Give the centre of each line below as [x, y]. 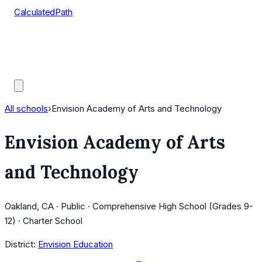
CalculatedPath [43, 12]
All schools [26, 108]
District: [20, 244]
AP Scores [35, 56]
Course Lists [39, 41]
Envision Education [75, 244]
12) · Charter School [44, 221]
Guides [28, 70]
